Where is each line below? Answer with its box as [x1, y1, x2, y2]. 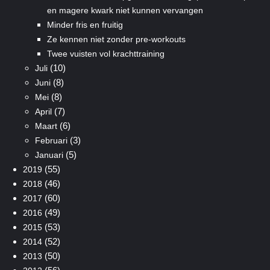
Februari [34, 135, 67, 145]
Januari [34, 149, 63, 160]
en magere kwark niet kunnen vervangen [46, 5, 203, 15]
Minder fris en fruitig [46, 19, 123, 30]
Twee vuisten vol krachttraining [46, 48, 165, 58]
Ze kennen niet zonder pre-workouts [46, 34, 186, 44]
